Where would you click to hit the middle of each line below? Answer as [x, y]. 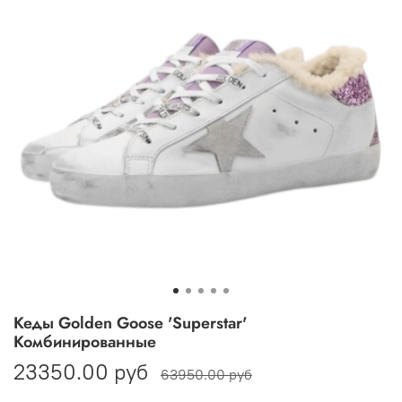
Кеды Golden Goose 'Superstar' [130, 323]
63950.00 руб [206, 375]
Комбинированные [85, 342]
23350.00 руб [81, 372]
